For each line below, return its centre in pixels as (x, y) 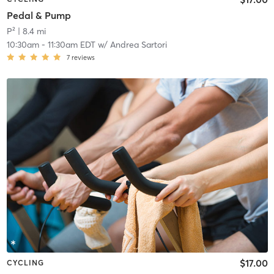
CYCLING (25, 262)
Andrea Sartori (138, 44)
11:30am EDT (71, 44)
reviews (83, 57)
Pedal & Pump (39, 15)
